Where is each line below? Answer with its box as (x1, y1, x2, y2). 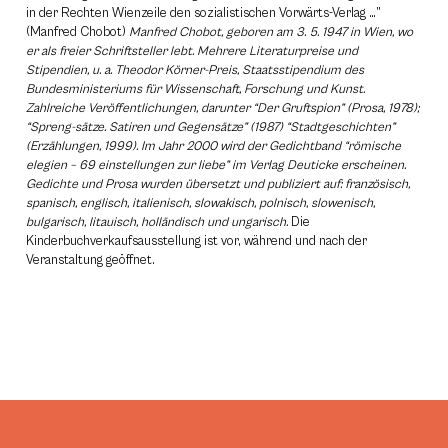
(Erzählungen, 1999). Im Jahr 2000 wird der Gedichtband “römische (26, 139, 401, 154)
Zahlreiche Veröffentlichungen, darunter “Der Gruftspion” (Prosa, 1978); (26, 101, 419, 116)
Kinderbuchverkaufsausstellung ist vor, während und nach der (26, 234, 367, 249)
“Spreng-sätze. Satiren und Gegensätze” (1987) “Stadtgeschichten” (26, 120, 395, 135)
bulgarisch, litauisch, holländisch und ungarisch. (26, 215, 291, 230)
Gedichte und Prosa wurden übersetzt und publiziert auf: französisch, (26, 177, 410, 192)
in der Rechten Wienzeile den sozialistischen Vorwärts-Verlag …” (26, 6, 381, 21)
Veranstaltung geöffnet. (26, 253, 155, 268)
